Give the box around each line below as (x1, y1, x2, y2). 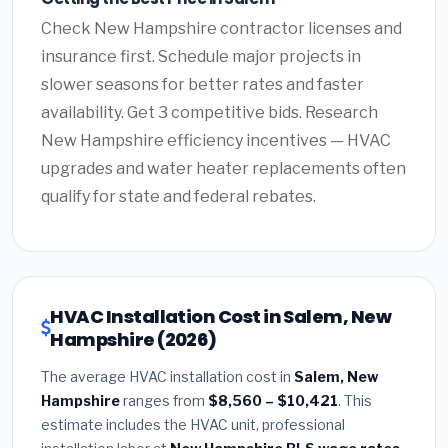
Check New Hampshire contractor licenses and (41, 18, 402, 38)
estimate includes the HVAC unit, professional (41, 415, 345, 433)
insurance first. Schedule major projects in (41, 46, 361, 66)
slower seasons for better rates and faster (41, 74, 364, 94)
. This (338, 391, 372, 409)
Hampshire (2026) (50, 326, 217, 352)
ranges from (120, 391, 208, 409)
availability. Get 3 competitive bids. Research (41, 102, 378, 122)
